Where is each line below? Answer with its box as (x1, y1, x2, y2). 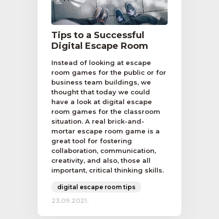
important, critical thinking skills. (51, 166, 164, 174)
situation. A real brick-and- (51, 117, 144, 125)
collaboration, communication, (51, 147, 156, 154)
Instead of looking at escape (51, 59, 151, 66)
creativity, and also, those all (51, 156, 151, 164)
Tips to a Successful (51, 30, 144, 41)
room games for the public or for (51, 68, 166, 76)
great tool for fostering (51, 137, 132, 145)
